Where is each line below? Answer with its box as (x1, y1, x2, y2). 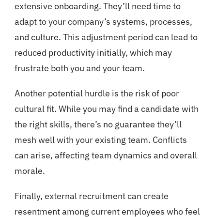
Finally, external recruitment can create (14, 190, 169, 202)
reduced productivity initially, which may (14, 47, 172, 59)
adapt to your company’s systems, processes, (14, 16, 192, 28)
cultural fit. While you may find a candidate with (14, 103, 199, 115)
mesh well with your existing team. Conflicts (14, 134, 187, 146)
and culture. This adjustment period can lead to (14, 31, 198, 43)
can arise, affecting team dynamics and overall (14, 150, 197, 161)
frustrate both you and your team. (14, 62, 145, 74)
